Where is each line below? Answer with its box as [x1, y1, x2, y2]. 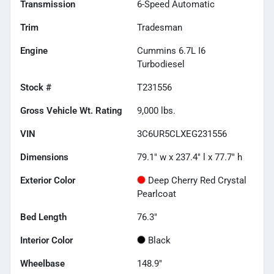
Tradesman [137, 21, 182, 33]
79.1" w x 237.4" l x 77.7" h [137, 151, 242, 163]
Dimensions [20, 151, 68, 163]
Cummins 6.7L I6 [137, 45, 206, 56]
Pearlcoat [137, 188, 176, 199]
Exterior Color [20, 174, 75, 186]
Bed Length [20, 211, 67, 223]
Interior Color [20, 234, 73, 246]
